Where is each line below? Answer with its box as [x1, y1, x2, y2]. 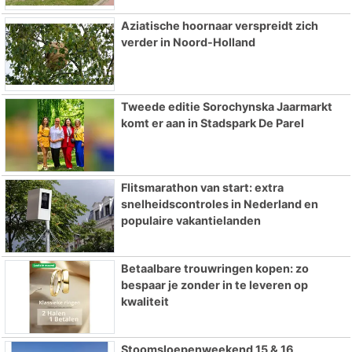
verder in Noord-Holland [120, 35, 255, 49]
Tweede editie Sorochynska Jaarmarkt [120, 100, 332, 114]
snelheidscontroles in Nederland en [120, 196, 318, 211]
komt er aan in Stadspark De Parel [120, 116, 304, 130]
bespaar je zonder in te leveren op [120, 277, 308, 291]
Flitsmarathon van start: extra [120, 180, 284, 194]
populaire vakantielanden [120, 213, 261, 227]
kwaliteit [120, 294, 169, 308]
